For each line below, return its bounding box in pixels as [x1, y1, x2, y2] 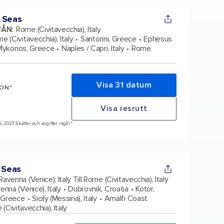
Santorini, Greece [80, 33, 136, 44]
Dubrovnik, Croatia [68, 183, 128, 194]
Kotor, [135, 183, 154, 194]
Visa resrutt [100, 103, 147, 113]
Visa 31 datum [96, 79, 151, 90]
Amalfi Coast [104, 193, 148, 203]
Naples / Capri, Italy [61, 43, 124, 53]
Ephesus [143, 33, 172, 44]
